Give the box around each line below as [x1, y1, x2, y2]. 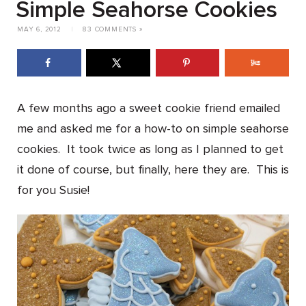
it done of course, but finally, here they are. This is [17, 163, 289, 176]
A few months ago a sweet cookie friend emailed [17, 102, 280, 115]
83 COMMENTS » [83, 26, 143, 33]
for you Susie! [17, 184, 89, 197]
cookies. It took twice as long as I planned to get [17, 143, 283, 156]
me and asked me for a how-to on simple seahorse [17, 122, 289, 135]
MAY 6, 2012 [17, 26, 64, 33]
